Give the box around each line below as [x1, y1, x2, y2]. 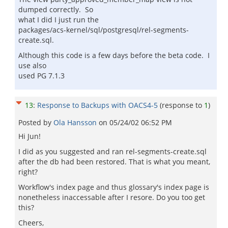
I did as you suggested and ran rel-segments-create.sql [18, 147, 207, 156]
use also [18, 61, 46, 70]
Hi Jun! [18, 131, 41, 141]
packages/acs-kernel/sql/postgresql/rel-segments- [18, 25, 189, 35]
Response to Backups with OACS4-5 [37, 100, 158, 110]
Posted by [18, 118, 53, 127]
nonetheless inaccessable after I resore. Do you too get [18, 192, 205, 202]
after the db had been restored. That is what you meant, [18, 157, 210, 166]
